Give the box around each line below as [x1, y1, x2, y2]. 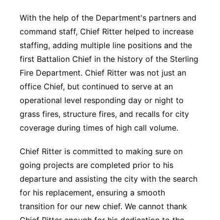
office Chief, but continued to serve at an [20, 82, 173, 91]
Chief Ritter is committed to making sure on [20, 146, 183, 156]
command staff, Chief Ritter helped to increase [20, 27, 193, 36]
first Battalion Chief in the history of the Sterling [20, 54, 198, 64]
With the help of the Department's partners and [20, 13, 196, 23]
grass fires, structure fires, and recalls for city [20, 109, 189, 119]
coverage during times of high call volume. [20, 123, 183, 133]
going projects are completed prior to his [20, 160, 173, 170]
